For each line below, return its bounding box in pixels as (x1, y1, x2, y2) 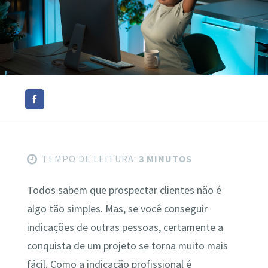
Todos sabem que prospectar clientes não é (26, 184, 221, 197)
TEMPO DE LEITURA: (41, 153, 136, 165)
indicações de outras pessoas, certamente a (26, 221, 223, 234)
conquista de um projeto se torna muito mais (26, 239, 228, 253)
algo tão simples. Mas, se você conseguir (26, 202, 208, 216)
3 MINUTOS (136, 153, 192, 165)
